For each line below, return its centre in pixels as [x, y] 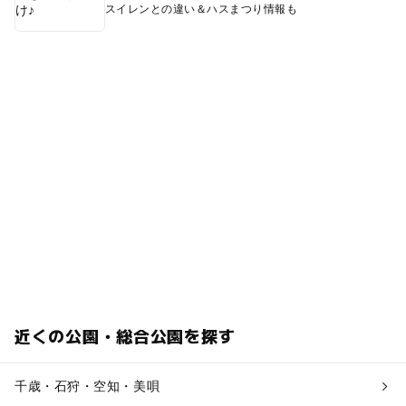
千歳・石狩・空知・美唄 [87, 386]
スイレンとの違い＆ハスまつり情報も [201, 9]
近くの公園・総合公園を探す [125, 335]
